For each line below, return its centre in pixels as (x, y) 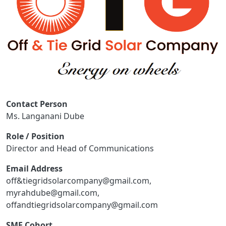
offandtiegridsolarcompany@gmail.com (82, 205)
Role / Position (35, 136)
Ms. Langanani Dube (45, 116)
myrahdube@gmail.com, (53, 193)
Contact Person (37, 104)
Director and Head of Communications (80, 149)
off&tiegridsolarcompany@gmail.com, (79, 181)
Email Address (34, 169)
